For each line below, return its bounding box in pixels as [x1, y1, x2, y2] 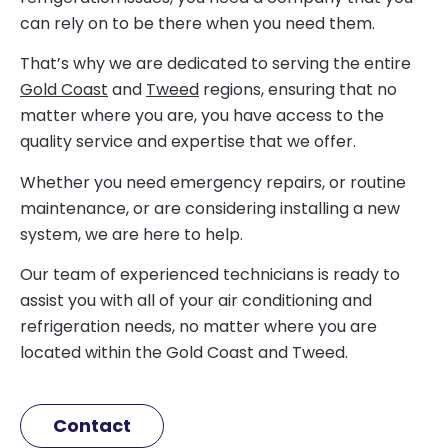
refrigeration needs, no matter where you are [20, 314, 377, 338]
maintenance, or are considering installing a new [20, 196, 400, 220]
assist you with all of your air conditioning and [20, 288, 372, 312]
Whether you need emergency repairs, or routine [20, 170, 406, 194]
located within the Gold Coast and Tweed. [20, 340, 348, 364]
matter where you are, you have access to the [20, 104, 384, 128]
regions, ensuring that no [199, 78, 397, 102]
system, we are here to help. [20, 222, 243, 246]
